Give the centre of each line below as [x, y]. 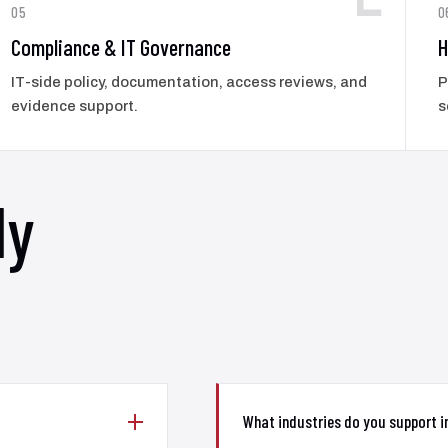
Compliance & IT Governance [121, 46]
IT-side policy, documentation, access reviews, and [189, 82]
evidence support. [75, 106]
